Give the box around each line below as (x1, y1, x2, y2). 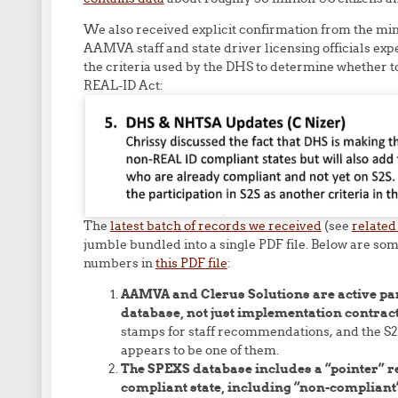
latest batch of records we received (109, 218, 322, 234)
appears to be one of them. (120, 342, 279, 358)
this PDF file (155, 255, 227, 271)
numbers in (83, 255, 155, 271)
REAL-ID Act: (83, 77, 166, 93)
